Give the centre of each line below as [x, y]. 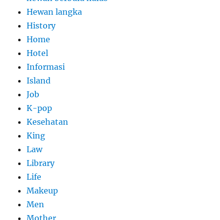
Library [41, 163]
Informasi [46, 67]
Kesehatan [48, 122]
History [41, 25]
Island [39, 80]
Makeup [42, 190]
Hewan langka [55, 12]
